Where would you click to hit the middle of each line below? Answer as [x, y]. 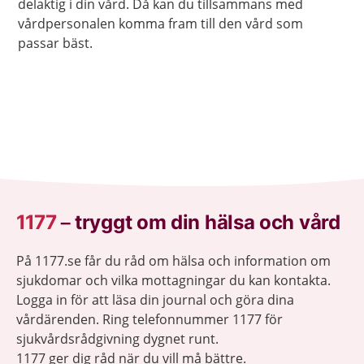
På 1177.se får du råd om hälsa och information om [173, 260]
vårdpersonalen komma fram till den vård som [160, 23]
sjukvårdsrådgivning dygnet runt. [117, 338]
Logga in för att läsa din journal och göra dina [155, 299]
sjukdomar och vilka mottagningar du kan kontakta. [173, 280]
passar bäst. [55, 43]
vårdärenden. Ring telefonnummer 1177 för [149, 319]
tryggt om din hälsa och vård [208, 222]
